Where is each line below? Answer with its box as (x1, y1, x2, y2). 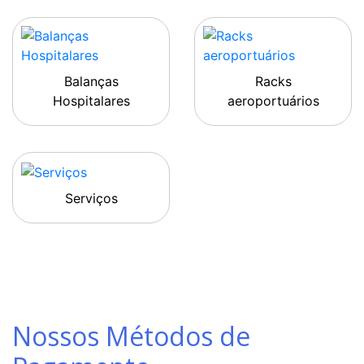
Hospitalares (52, 93, 130, 110)
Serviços (64, 189, 118, 206)
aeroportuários (227, 93, 319, 110)
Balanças (63, 73, 119, 90)
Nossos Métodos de (12, 318, 250, 353)
